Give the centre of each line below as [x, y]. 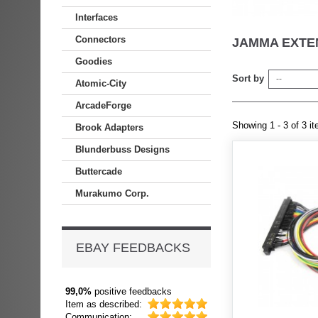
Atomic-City [101, 83]
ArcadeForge [103, 105]
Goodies [94, 61]
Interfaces [97, 17]
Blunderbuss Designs [122, 149]
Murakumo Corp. [112, 193]
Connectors [100, 39]
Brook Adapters [109, 127]
